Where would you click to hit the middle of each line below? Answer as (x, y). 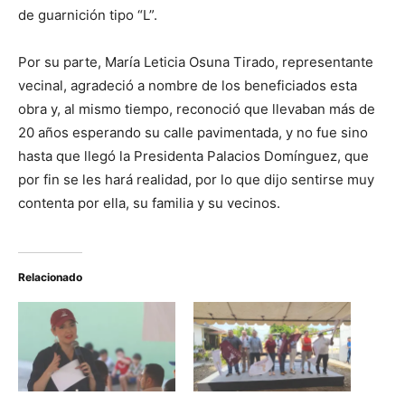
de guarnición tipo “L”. (88, 14)
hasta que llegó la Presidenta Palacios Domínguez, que (193, 155)
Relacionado (50, 277)
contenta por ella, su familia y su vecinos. (149, 202)
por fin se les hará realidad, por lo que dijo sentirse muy (196, 179)
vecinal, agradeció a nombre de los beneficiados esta (188, 85)
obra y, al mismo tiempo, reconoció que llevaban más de (197, 108)
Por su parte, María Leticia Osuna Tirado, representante (196, 61)
